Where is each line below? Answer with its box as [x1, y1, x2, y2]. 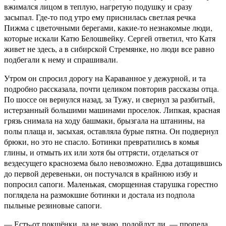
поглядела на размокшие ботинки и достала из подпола [4, 189, 195, 200]
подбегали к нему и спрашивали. [4, 54, 118, 65]
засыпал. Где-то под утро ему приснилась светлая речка [4, 12, 196, 23]
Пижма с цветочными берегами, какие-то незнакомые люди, [4, 22, 212, 33]
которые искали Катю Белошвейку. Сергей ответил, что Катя [4, 33, 215, 44]
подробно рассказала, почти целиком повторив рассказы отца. [4, 83, 219, 94]
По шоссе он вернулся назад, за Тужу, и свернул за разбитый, [4, 94, 215, 105]
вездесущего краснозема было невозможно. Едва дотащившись [4, 157, 222, 168]
